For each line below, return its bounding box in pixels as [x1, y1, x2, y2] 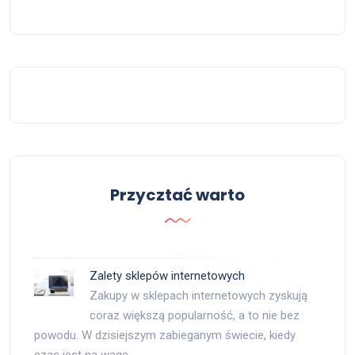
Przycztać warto [110, 184, 245, 207]
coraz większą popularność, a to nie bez [90, 308, 300, 323]
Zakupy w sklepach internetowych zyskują [90, 288, 307, 303]
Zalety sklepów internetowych [90, 269, 245, 284]
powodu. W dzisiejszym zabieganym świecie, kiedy [34, 328, 296, 343]
